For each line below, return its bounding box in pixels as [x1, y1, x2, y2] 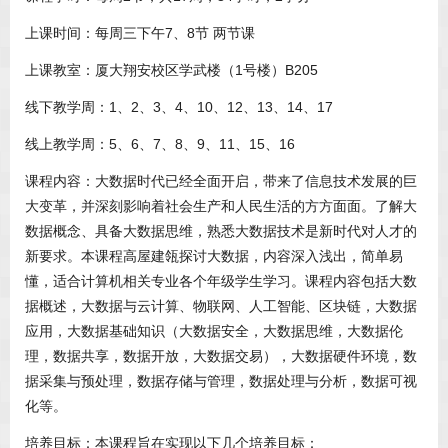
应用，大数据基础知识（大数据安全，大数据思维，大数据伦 [25, 323, 403, 340]
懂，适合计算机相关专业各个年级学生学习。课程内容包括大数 [25, 273, 417, 290]
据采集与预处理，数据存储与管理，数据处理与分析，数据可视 [25, 373, 417, 390]
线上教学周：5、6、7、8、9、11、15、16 [25, 136, 295, 153]
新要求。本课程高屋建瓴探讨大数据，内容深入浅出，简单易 [25, 248, 403, 265]
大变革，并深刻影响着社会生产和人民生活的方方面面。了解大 [25, 198, 417, 215]
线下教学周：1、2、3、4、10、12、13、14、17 [25, 99, 333, 116]
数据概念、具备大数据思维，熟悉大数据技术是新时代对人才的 [25, 223, 417, 240]
